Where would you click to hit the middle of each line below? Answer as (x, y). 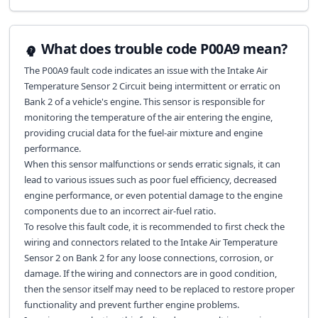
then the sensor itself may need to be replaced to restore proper (159, 289)
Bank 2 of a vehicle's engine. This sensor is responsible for (144, 102)
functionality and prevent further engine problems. (131, 305)
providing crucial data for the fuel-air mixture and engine (143, 133)
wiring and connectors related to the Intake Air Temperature (150, 242)
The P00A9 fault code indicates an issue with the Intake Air (146, 70)
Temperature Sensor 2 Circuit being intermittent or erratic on (152, 86)
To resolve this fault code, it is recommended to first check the (154, 226)
